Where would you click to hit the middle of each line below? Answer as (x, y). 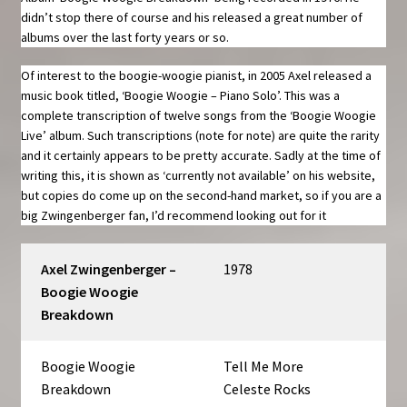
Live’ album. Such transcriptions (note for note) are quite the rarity (200, 136)
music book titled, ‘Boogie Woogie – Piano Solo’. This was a (180, 96)
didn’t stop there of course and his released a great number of (191, 18)
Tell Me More (264, 367)
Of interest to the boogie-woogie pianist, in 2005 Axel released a (196, 76)
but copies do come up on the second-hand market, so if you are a (201, 196)
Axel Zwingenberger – (109, 269)
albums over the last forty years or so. (124, 38)
